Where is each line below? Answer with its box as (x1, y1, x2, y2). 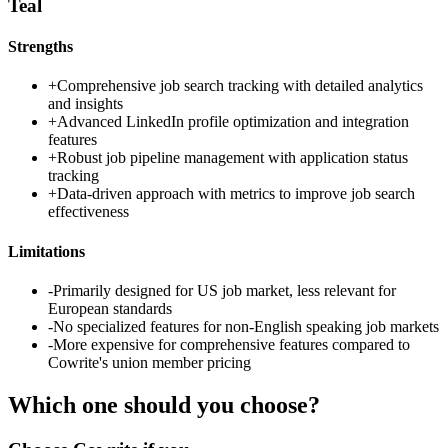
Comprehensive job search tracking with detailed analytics (57, 77, 423, 95)
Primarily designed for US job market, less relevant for (53, 281, 396, 299)
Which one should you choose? (8, 391, 320, 418)
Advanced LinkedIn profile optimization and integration (57, 113, 409, 131)
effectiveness (48, 203, 129, 221)
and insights (48, 95, 123, 113)
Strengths (8, 38, 73, 56)
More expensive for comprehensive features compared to (53, 335, 410, 353)
